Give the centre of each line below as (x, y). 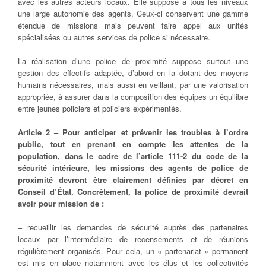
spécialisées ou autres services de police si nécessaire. (114, 37)
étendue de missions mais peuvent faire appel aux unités (133, 26)
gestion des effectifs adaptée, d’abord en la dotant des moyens (133, 73)
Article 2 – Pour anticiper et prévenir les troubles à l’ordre (133, 132)
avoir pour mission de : (61, 204)
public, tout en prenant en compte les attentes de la (133, 144)
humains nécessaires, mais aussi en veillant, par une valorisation (133, 85)
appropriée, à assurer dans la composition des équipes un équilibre (133, 97)
